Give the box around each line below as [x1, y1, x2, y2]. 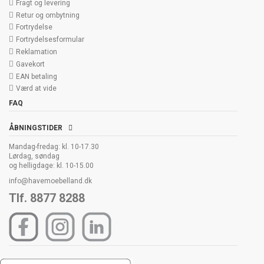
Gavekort [16, 60, 45, 68]
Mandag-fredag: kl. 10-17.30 [9, 143, 99, 151]
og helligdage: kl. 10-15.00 [9, 161, 94, 170]
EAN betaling [16, 72, 57, 81]
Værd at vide [16, 84, 57, 93]
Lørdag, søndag [9, 152, 60, 161]
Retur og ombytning [16, 11, 80, 19]
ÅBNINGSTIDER [9, 124, 62, 133]
